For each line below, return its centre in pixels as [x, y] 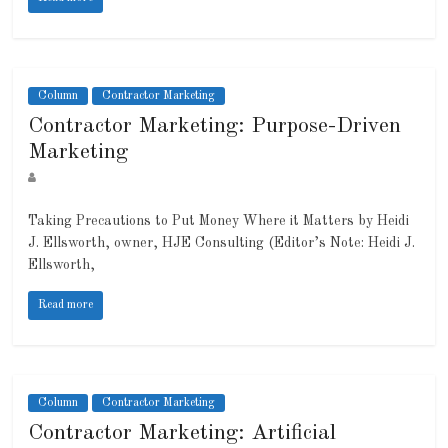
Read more [66, 305]
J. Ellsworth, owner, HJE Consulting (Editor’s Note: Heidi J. [222, 243]
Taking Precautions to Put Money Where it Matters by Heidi [219, 221]
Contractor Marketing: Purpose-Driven [215, 126]
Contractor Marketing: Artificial [182, 433]
